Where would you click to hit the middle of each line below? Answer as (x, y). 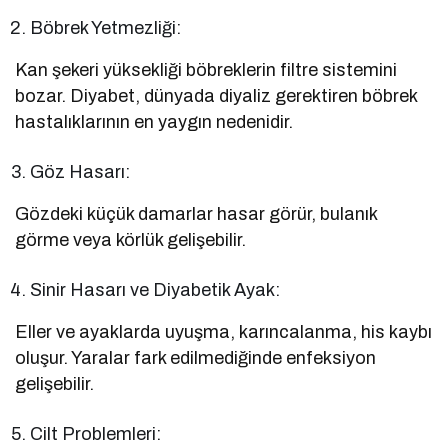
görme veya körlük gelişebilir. (131, 239)
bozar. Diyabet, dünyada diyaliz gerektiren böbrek (216, 95)
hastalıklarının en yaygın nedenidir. (154, 121)
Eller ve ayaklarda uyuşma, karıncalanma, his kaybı (224, 331)
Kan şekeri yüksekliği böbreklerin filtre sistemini (206, 69)
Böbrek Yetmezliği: (106, 27)
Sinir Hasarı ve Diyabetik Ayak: (155, 289)
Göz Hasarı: (80, 171)
